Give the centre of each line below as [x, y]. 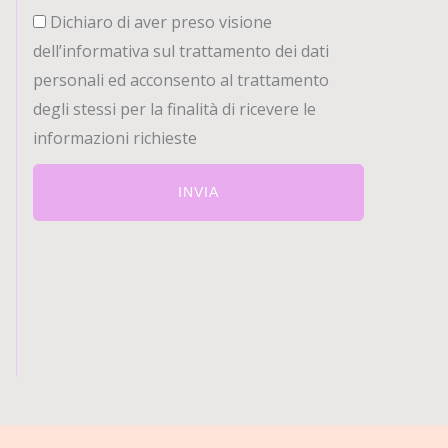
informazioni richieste [115, 138]
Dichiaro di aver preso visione [161, 22]
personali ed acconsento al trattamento [181, 80]
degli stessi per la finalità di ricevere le [174, 109]
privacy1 [63, 21]
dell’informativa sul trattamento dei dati [181, 51]
